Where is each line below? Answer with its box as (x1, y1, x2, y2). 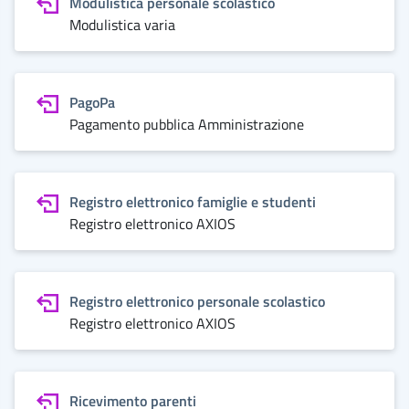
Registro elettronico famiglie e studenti (69, 191, 316, 213)
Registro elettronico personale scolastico (69, 290, 325, 312)
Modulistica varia (69, 14, 175, 36)
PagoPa (69, 91, 115, 113)
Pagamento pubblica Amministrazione (69, 113, 304, 135)
